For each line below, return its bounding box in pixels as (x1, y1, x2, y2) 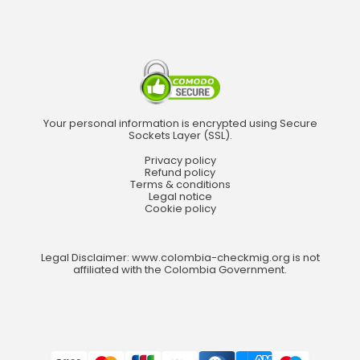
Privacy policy (144, 153, 216, 169)
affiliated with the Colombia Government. (73, 262, 287, 278)
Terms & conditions (129, 177, 231, 193)
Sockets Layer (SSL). (128, 128, 232, 144)
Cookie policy (144, 201, 216, 217)
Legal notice (148, 189, 212, 205)
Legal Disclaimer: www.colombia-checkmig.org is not (40, 250, 320, 266)
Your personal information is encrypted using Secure (43, 116, 317, 132)
